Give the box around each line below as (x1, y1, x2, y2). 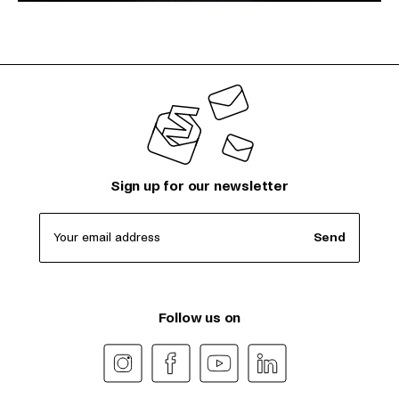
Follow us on (158, 309, 241, 325)
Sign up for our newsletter (110, 178, 289, 193)
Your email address (53, 230, 160, 244)
